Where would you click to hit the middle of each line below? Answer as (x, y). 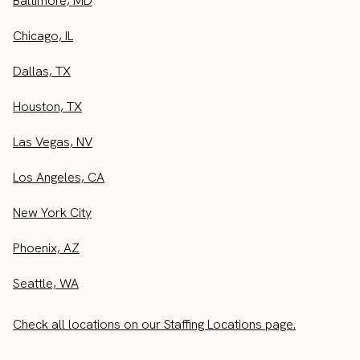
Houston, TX (47, 106)
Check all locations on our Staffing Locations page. (154, 324)
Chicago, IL (43, 35)
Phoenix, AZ (46, 247)
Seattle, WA (46, 283)
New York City (52, 212)
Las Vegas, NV (53, 141)
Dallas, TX (42, 71)
